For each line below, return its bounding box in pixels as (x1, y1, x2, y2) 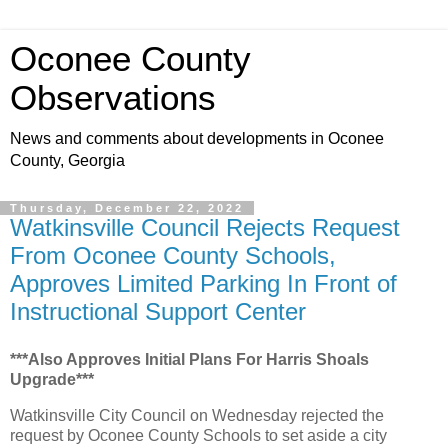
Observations (10, 79, 216, 117)
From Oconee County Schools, (10, 242, 336, 269)
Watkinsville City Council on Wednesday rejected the (10, 406, 384, 424)
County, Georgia (10, 152, 125, 169)
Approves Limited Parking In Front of (10, 270, 397, 297)
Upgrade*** (10, 370, 94, 388)
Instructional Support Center (10, 298, 306, 325)
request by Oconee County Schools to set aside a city (10, 426, 387, 444)
